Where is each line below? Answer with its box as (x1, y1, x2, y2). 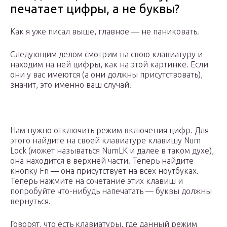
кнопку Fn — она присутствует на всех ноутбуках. (10, 166, 199, 176)
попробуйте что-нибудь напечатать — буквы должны (10, 186, 212, 196)
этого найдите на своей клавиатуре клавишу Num (10, 136, 201, 145)
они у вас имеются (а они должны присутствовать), (10, 70, 203, 80)
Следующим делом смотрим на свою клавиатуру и (10, 50, 203, 59)
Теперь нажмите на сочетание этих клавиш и (10, 176, 183, 186)
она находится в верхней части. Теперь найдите (10, 156, 194, 166)
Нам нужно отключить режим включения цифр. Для (10, 126, 209, 135)
